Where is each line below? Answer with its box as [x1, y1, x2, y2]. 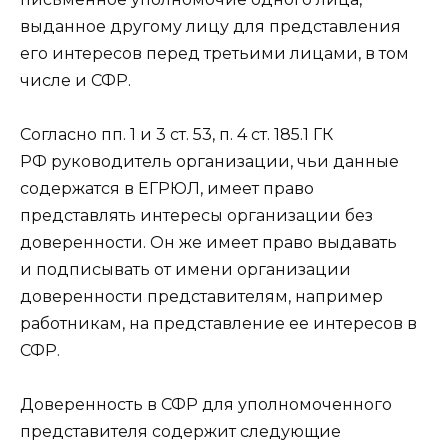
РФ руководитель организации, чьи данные [20, 151, 399, 171]
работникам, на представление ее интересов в [20, 313, 417, 333]
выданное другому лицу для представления [20, 16, 401, 36]
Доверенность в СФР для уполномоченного [20, 395, 392, 415]
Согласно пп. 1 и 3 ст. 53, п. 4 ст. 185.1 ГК [20, 124, 333, 144]
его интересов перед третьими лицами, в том [20, 43, 409, 63]
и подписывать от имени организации [20, 259, 351, 279]
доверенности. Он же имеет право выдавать [20, 232, 397, 252]
